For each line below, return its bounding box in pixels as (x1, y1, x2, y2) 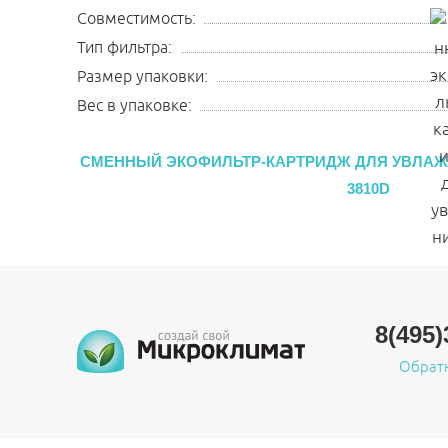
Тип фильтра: (77, 38, 172, 58)
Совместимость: (77, 9, 196, 29)
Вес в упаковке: (77, 96, 192, 116)
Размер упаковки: (77, 67, 208, 87)
